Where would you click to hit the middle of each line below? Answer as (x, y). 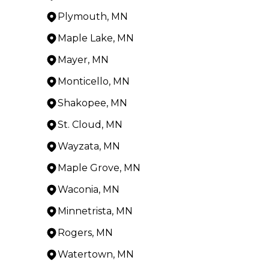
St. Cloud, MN (90, 124)
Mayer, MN (83, 59)
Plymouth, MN (93, 16)
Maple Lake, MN (96, 38)
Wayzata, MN (89, 146)
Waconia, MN (89, 189)
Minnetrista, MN (95, 211)
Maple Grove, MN (99, 168)
